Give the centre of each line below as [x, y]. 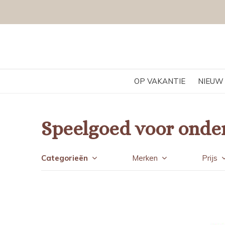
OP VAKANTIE [159, 81]
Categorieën [65, 158]
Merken [145, 158]
